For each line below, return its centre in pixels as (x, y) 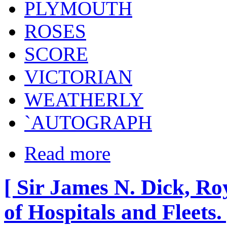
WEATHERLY (84, 99)
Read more (67, 153)
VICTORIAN (78, 77)
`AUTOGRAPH (88, 122)
